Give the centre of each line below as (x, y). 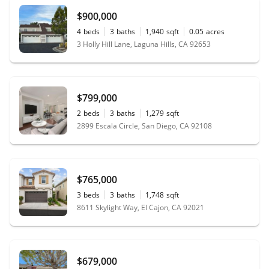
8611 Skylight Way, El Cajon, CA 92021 (141, 207)
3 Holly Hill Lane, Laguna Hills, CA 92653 (144, 44)
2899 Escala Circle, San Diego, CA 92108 (144, 126)
